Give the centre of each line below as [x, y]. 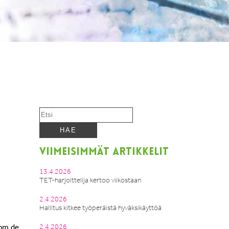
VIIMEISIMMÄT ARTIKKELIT [104, 152]
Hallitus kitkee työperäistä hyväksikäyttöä [100, 208]
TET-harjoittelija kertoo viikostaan [90, 180]
